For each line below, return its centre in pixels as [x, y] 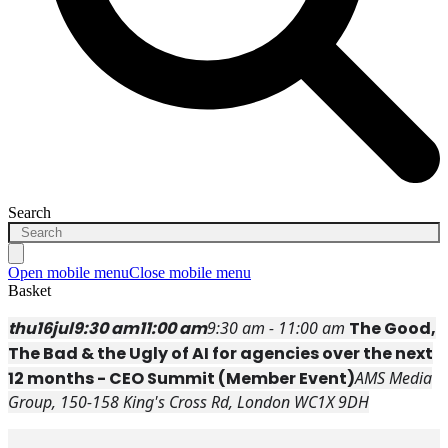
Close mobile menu [190, 273]
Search [29, 213]
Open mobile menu [68, 273]
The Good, [392, 329]
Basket [29, 291]
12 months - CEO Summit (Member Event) [181, 379]
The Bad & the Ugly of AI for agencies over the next [220, 354]
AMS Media [393, 378]
